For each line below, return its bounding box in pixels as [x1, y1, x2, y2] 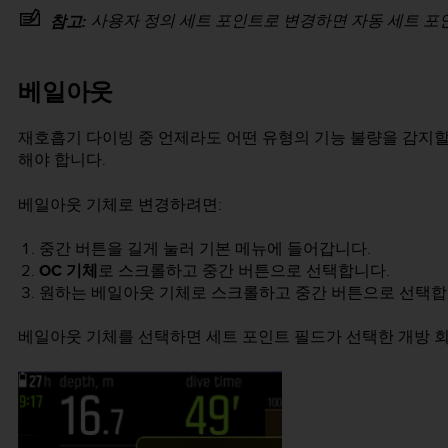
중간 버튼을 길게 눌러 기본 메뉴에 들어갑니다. [38, 237, 371, 261]
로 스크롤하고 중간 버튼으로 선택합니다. [97, 259, 390, 283]
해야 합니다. [18, 148, 106, 172]
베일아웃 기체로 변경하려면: [18, 192, 222, 216]
